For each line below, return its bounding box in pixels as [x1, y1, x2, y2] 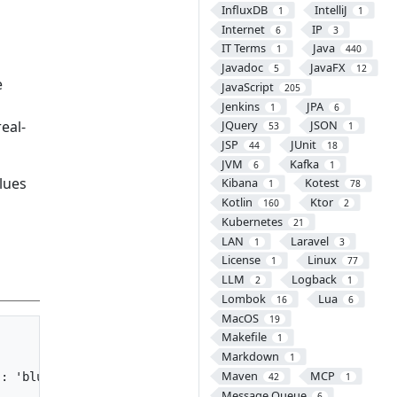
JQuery [221, 117, 258, 134]
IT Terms [221, 40, 266, 57]
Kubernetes [221, 213, 283, 230]
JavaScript [221, 78, 274, 95]
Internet [221, 20, 265, 37]
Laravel [290, 232, 329, 249]
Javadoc [221, 59, 263, 76]
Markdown [221, 348, 279, 365]
